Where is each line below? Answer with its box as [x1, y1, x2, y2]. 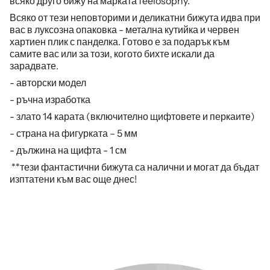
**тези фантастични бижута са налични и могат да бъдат [10, 161, 259, 173]
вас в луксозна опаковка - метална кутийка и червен [10, 24, 239, 36]
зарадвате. [10, 60, 58, 72]
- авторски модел [10, 77, 86, 89]
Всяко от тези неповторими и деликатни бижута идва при [10, 11, 260, 24]
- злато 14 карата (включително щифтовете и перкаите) [10, 110, 255, 122]
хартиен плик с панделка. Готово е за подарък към [10, 36, 230, 48]
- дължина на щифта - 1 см [10, 144, 127, 156]
